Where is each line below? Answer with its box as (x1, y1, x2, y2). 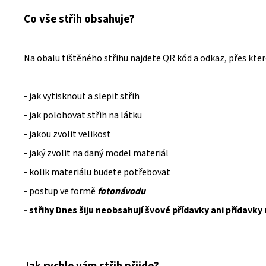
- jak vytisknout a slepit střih (24, 90, 140, 103)
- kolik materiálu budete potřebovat (24, 166, 170, 179)
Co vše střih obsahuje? (24, 11, 135, 27)
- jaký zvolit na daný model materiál (24, 147, 169, 160)
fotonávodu (97, 185, 145, 198)
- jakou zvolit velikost (24, 128, 111, 141)
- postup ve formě (24, 185, 97, 198)
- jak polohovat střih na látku (24, 109, 142, 122)
